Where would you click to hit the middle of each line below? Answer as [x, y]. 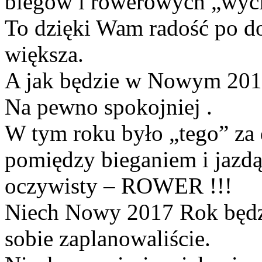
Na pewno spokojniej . [108, 106]
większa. [44, 54]
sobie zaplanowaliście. [108, 238]
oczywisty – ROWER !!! [118, 185]
